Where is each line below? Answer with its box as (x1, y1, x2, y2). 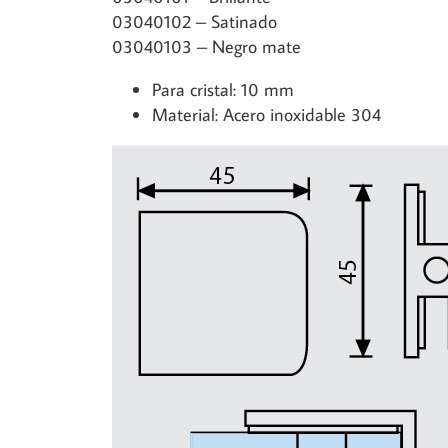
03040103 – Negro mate (111, 35, 301, 58)
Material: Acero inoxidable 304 (151, 103, 381, 126)
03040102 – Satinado (111, 10, 277, 33)
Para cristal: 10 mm (151, 78, 294, 101)
